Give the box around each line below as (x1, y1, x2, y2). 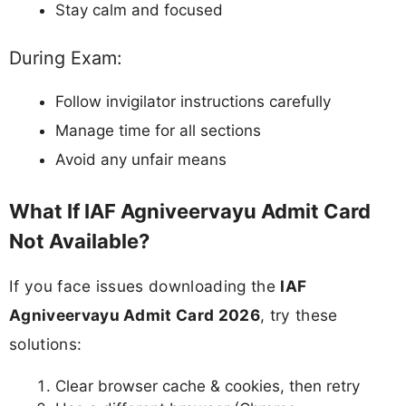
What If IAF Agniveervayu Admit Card (9, 199, 371, 224)
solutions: (9, 334, 82, 354)
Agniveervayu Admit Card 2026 (9, 305, 260, 325)
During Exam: (9, 46, 121, 69)
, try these (259, 305, 338, 325)
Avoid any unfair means (55, 150, 227, 169)
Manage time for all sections (55, 121, 261, 140)
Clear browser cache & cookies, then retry (55, 376, 360, 395)
